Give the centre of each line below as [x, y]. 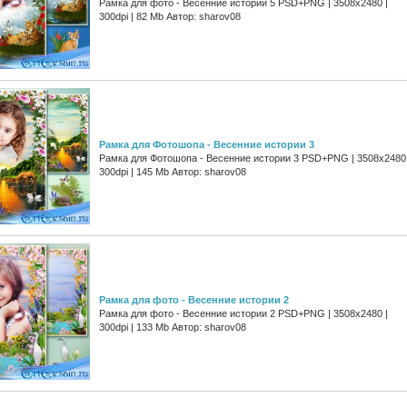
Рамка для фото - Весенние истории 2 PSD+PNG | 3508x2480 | [243, 313]
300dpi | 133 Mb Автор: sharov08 [173, 327]
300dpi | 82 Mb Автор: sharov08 [170, 16]
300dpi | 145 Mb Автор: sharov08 [173, 171]
